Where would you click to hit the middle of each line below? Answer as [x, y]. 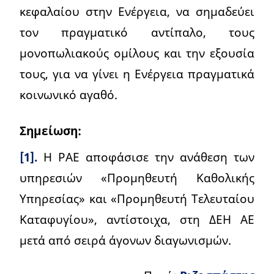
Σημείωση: [50, 130]
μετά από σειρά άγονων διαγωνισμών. [125, 240]
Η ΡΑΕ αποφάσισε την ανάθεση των [146, 157]
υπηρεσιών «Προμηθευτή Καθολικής [137, 177]
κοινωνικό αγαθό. [68, 95]
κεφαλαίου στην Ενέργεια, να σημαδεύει [137, 12]
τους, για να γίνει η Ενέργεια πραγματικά [137, 74]
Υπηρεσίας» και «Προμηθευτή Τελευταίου [137, 198]
